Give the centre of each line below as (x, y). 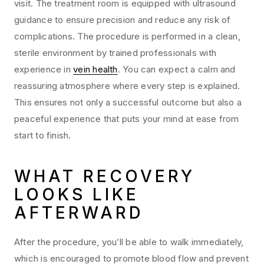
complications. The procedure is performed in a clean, (127, 37)
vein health (95, 70)
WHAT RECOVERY (105, 176)
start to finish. (43, 136)
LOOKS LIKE (77, 195)
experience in (44, 70)
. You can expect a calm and (176, 70)
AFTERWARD (79, 213)
